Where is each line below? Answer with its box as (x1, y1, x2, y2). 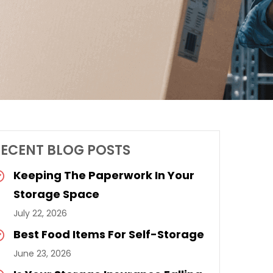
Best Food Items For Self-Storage (13, 227, 204, 242)
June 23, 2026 (13, 247, 71, 260)
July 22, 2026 (13, 207, 67, 219)
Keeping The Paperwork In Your (13, 168, 194, 183)
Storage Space (13, 186, 99, 202)
